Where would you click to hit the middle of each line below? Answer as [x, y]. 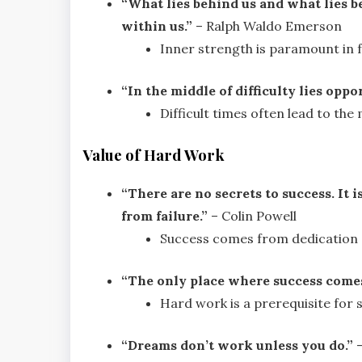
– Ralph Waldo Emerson [267, 26]
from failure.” [164, 215]
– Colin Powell [252, 215]
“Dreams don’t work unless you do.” [237, 345]
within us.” [157, 26]
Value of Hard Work [154, 155]
